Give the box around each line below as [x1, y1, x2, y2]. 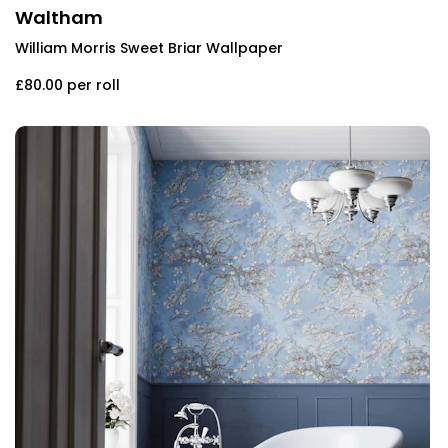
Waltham [15, 4, 103, 30]
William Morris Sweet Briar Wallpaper [15, 37, 283, 58]
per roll [67, 74, 120, 95]
